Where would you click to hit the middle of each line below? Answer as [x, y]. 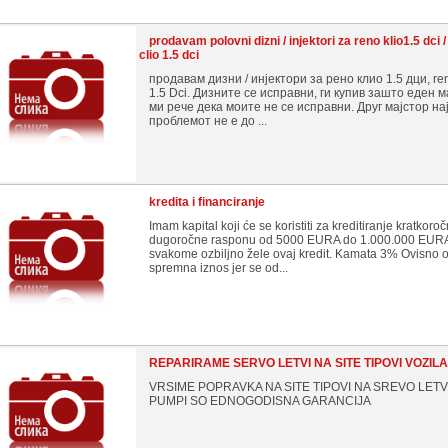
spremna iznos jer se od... [218, 268]
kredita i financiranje [207, 202]
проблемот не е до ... [208, 121]
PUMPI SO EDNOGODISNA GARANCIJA [260, 401]
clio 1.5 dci [169, 55]
